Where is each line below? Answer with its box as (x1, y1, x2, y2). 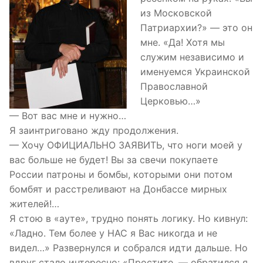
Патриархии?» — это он (140, 21, 252, 33)
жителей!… (9, 197, 59, 210)
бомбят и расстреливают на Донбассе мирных (9, 183, 227, 195)
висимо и (200, 50, 244, 63)
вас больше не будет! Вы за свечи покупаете (9, 153, 218, 166)
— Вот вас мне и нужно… (9, 109, 126, 122)
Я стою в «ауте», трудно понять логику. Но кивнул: (9, 212, 248, 224)
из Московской (140, 6, 212, 19)
